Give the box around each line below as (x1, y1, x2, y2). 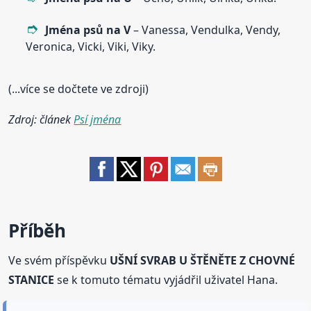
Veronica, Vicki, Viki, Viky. (26, 39, 156, 55)
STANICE (8, 272, 55, 288)
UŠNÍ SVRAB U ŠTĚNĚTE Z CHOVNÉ (110, 253, 296, 269)
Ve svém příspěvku (8, 253, 110, 269)
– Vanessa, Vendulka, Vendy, (131, 22, 281, 38)
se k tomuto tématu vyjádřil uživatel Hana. (54, 272, 278, 288)
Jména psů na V (45, 22, 131, 38)
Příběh (8, 218, 66, 244)
